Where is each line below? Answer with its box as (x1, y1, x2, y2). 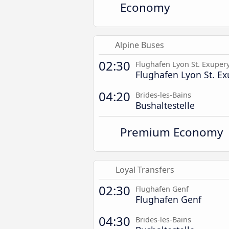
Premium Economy (120, 124, 223, 140)
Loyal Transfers (115, 164, 174, 175)
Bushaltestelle (135, 99, 195, 111)
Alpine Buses (114, 39, 164, 51)
